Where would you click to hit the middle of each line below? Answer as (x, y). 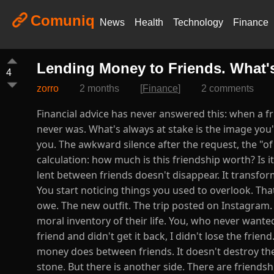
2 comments (228, 88)
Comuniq (63, 20)
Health (149, 22)
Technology (198, 22)
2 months (99, 88)
